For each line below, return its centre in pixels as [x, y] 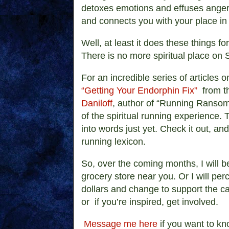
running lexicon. [116, 141]
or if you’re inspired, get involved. [150, 202]
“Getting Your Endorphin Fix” [139, 90]
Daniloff [97, 103]
